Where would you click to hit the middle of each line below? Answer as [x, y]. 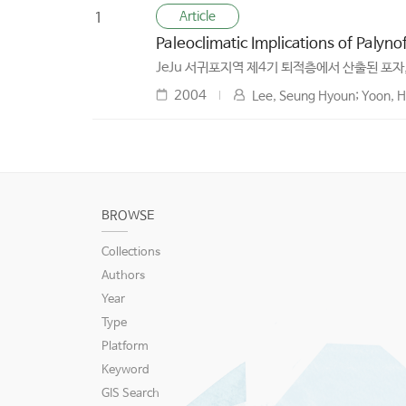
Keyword [126, 371]
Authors [123, 276]
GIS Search [130, 394]
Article [198, 17]
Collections [131, 253]
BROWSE [128, 216]
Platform [125, 347]
